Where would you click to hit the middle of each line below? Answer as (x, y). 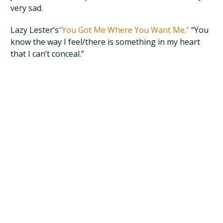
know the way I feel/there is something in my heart (106, 42)
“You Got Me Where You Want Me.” (125, 30)
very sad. (27, 8)
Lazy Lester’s (35, 30)
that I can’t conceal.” (48, 54)
